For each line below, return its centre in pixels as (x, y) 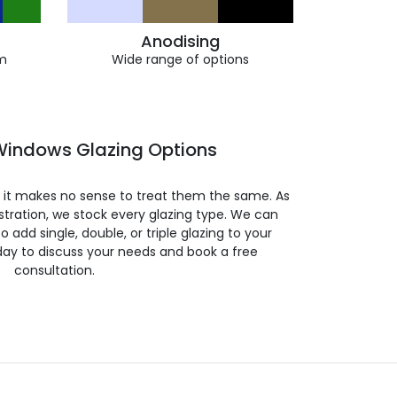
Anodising (180, 41)
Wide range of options (180, 59)
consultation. (54, 270)
